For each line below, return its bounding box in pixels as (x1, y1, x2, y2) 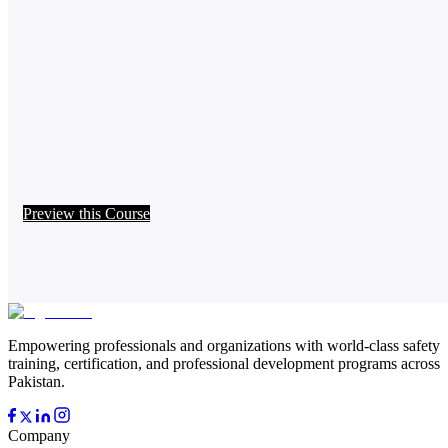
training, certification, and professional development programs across (8, 355, 440, 373)
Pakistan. (8, 373, 65, 391)
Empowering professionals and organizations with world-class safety (8, 337, 440, 355)
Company (8, 427, 70, 445)
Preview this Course (23, 205, 150, 223)
